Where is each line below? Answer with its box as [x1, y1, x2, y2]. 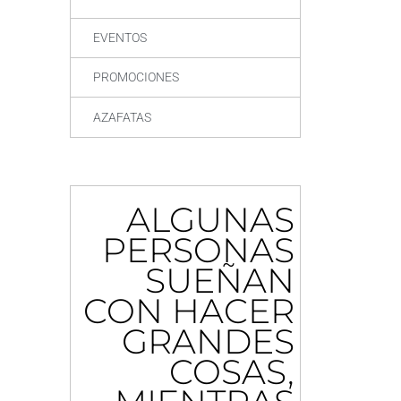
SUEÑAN [145, 260, 295, 303]
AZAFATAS [93, 109, 152, 124]
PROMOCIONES [93, 70, 180, 85]
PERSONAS [102, 229, 295, 272]
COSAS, [169, 351, 295, 394]
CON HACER [83, 290, 295, 333]
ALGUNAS [126, 199, 295, 242]
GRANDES [122, 320, 295, 363]
